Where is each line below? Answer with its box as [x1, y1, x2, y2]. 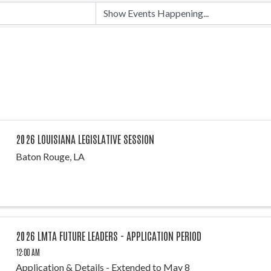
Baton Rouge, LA [15, 150, 85, 162]
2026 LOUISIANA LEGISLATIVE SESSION [15, 131, 154, 146]
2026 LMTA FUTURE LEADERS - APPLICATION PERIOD [15, 227, 201, 243]
